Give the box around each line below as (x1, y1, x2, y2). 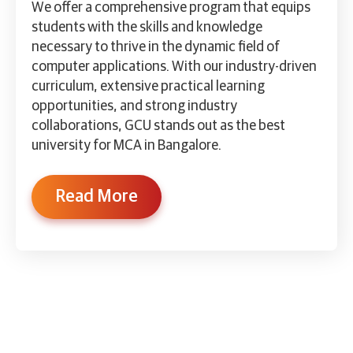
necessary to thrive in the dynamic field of (32, 39, 280, 54)
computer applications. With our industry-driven (32, 59, 317, 74)
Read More (55, 188, 138, 206)
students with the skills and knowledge (32, 20, 262, 35)
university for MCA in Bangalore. (32, 138, 221, 153)
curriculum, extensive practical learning (32, 79, 265, 94)
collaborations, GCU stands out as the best (32, 118, 285, 133)
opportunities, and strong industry (32, 98, 237, 113)
